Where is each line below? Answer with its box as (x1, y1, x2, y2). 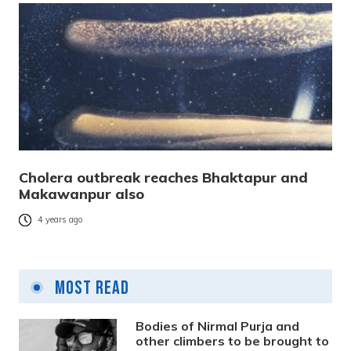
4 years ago (38, 214, 83, 226)
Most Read (51, 277, 129, 300)
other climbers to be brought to (136, 333, 330, 349)
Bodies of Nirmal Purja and (136, 318, 300, 335)
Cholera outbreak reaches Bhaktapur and (19, 168, 308, 187)
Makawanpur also (19, 185, 144, 204)
